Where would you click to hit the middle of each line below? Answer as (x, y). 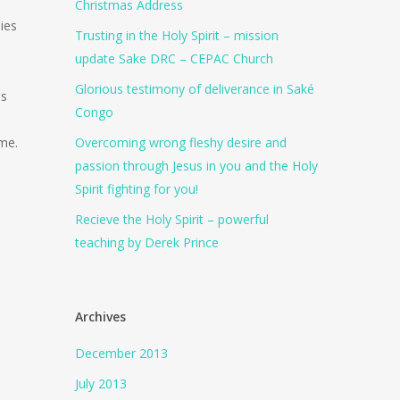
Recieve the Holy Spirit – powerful (172, 219)
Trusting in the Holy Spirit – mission (177, 35)
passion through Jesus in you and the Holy (197, 166)
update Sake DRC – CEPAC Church (175, 58)
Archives (101, 317)
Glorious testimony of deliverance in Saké (195, 89)
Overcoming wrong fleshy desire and (181, 142)
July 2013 (101, 383)
